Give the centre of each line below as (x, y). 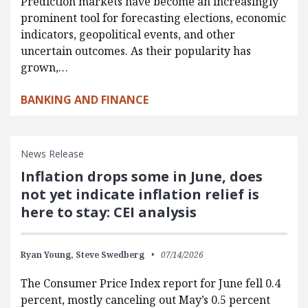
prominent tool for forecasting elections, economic (153, 18)
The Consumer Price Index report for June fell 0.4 (151, 283)
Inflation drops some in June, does (142, 176)
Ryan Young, (47, 254)
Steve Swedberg (110, 254)
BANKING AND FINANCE (85, 99)
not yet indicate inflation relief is (140, 194)
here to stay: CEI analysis (109, 212)
